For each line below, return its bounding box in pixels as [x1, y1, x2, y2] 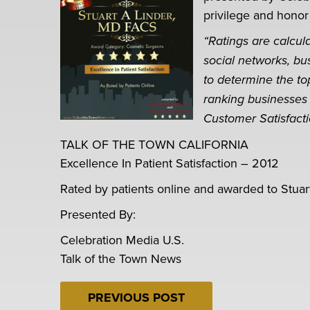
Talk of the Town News [60, 250, 181, 267]
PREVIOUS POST [88, 289, 185, 307]
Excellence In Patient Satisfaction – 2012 [60, 154, 279, 172]
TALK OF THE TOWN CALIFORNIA [60, 136, 248, 153]
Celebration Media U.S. [60, 231, 184, 248]
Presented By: [60, 206, 136, 223]
